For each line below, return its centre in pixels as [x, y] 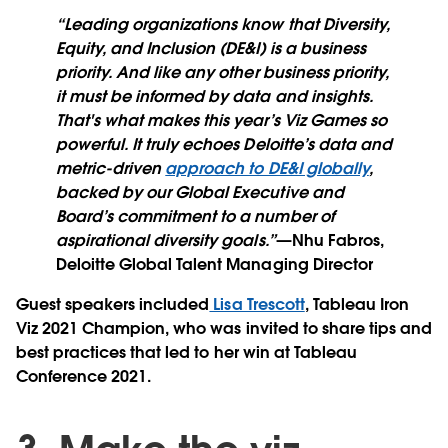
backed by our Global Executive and [200, 193]
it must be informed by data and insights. [214, 97]
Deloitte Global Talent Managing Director [214, 265]
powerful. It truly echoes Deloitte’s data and [224, 145]
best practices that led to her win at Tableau [186, 353]
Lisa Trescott [257, 305]
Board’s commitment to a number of [195, 217]
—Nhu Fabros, [329, 241]
